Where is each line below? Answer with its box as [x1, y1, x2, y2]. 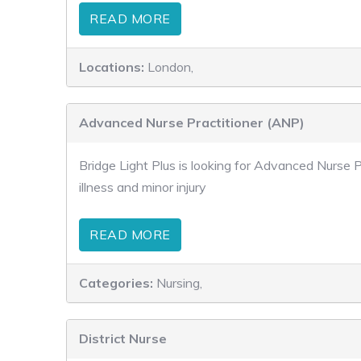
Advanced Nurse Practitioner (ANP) [79, 114, 305, 131]
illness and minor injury [79, 179, 206, 195]
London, [147, 59, 193, 75]
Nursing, [156, 275, 202, 291]
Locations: [79, 59, 147, 75]
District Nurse [79, 330, 167, 346]
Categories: [79, 275, 156, 291]
